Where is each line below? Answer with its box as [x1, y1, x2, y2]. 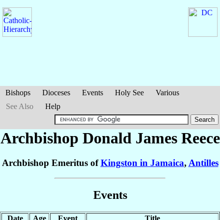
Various [156, 88, 179, 97]
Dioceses [42, 88, 70, 97]
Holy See [115, 88, 144, 97]
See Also [6, 102, 33, 110]
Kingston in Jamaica [100, 158, 184, 168]
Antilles [188, 158, 219, 168]
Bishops [5, 88, 30, 97]
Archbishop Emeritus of [1, 158, 101, 168]
